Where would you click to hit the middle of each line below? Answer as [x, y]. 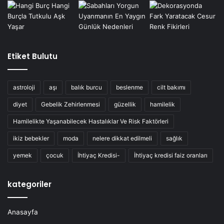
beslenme [129, 87]
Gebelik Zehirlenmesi [70, 104]
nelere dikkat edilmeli [122, 138]
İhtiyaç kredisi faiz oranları [171, 155]
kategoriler [29, 184]
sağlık [174, 138]
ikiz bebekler [31, 138]
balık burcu [86, 87]
